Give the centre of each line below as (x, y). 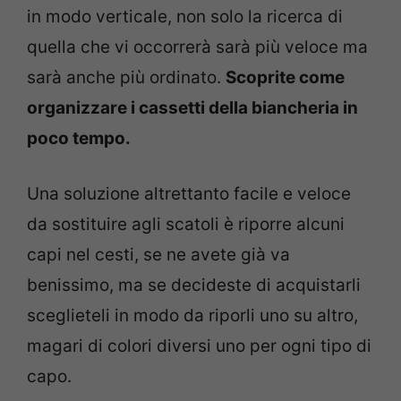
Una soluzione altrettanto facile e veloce (189, 194)
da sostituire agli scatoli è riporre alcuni (186, 225)
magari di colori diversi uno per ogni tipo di (199, 346)
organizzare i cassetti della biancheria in (192, 107)
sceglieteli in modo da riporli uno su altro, (192, 316)
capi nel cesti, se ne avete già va (158, 255)
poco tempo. (79, 138)
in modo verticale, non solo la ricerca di (185, 16)
